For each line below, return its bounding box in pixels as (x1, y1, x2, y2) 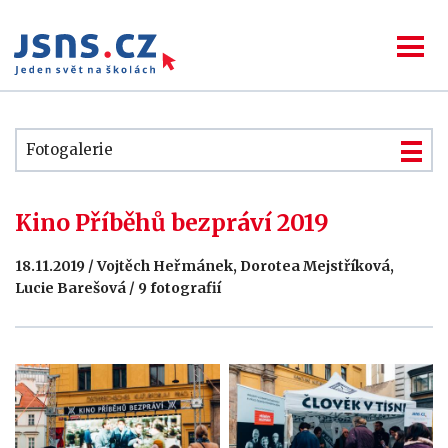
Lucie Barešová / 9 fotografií (15, 279, 221, 297)
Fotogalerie (26, 140, 113, 159)
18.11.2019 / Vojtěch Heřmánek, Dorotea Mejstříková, (15, 257, 394, 275)
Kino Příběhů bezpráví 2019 (15, 208, 329, 237)
